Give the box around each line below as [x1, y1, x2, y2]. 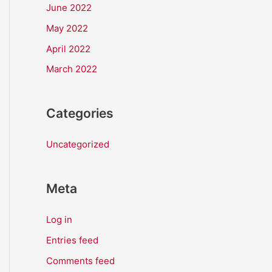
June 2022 [46, 2, 92, 13]
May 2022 [46, 22, 88, 34]
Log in [46, 214, 72, 226]
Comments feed [46, 254, 115, 267]
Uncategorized [46, 138, 109, 151]
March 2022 [46, 63, 97, 75]
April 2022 [46, 42, 90, 55]
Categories [46, 106, 114, 121]
